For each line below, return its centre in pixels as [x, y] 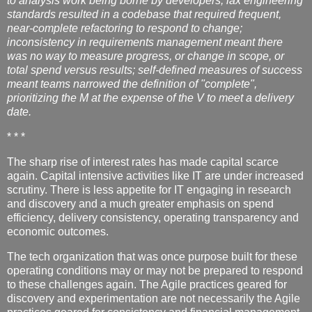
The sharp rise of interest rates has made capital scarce [143, 162]
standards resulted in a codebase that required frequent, [144, 15]
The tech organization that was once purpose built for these [152, 256]
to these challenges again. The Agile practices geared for [147, 284]
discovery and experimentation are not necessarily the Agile [154, 298]
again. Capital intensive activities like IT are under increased [155, 175]
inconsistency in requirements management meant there [145, 42]
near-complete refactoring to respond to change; [125, 29]
